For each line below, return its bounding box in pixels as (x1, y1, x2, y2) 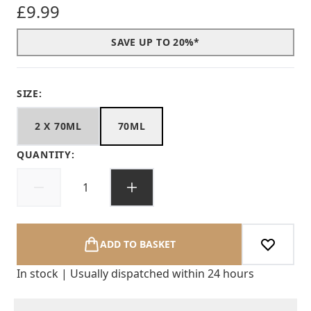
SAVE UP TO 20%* (111, 35, 200, 49)
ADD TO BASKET (99, 237, 176, 251)
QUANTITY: (17, 148, 75, 161)
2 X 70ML (35, 119, 82, 133)
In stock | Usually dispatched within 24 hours (17, 266, 254, 281)
